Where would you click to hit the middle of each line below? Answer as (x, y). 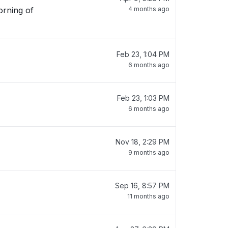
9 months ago (149, 152)
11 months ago (148, 196)
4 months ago (149, 9)
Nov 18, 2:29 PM (142, 142)
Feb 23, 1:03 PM (143, 98)
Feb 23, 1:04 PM (143, 54)
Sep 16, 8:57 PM (142, 186)
